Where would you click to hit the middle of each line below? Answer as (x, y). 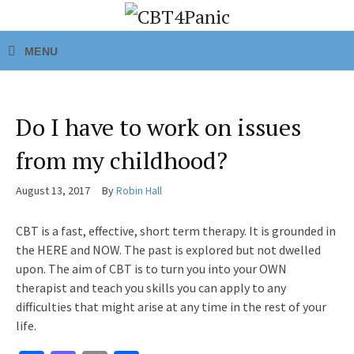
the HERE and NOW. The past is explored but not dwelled (168, 250)
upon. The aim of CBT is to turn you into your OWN (151, 269)
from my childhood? (122, 160)
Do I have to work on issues (158, 127)
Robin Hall (139, 190)
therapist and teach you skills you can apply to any (151, 288)
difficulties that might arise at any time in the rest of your (171, 307)
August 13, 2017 (53, 190)
